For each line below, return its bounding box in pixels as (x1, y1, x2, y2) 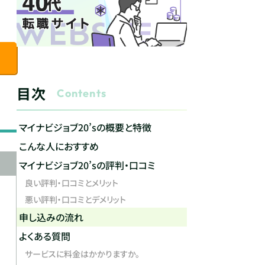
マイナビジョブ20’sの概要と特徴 (19, 120, 151, 135)
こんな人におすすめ (19, 139, 99, 154)
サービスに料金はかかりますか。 (25, 247, 140, 260)
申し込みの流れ (19, 210, 83, 225)
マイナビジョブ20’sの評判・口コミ (19, 158, 155, 173)
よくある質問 (19, 229, 70, 244)
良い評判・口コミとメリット (25, 176, 118, 189)
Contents (57, 86, 107, 101)
